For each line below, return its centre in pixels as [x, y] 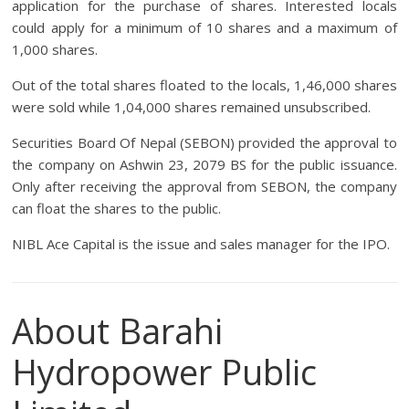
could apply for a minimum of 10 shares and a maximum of [204, 28]
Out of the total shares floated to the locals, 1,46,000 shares [204, 85]
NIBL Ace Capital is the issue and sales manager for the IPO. [201, 244]
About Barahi [118, 331]
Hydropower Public [165, 372]
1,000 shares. [55, 50]
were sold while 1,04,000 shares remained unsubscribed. [192, 107]
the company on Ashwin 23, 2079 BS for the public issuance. [204, 165]
